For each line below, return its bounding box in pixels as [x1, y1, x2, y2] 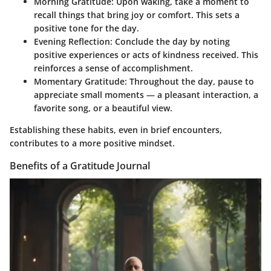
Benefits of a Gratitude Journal [10, 158, 150, 172]
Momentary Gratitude [34, 75, 125, 87]
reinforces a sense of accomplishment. [34, 62, 193, 74]
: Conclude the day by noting [110, 35, 230, 47]
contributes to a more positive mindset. [10, 137, 175, 149]
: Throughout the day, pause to [125, 75, 254, 87]
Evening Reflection [34, 35, 110, 47]
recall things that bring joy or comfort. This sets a [34, 8, 240, 21]
